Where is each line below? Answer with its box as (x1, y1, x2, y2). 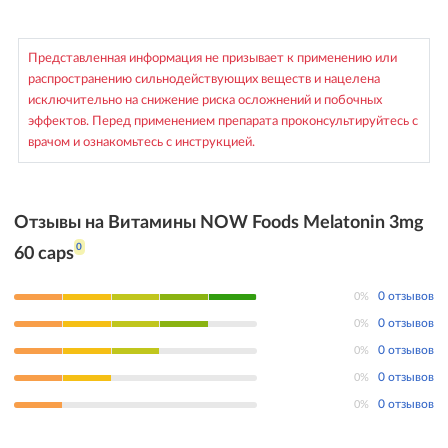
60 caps (13, 244, 74, 263)
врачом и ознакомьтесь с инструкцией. (28, 135, 255, 148)
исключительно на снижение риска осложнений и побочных (28, 93, 382, 106)
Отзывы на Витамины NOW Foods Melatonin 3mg (13, 213, 424, 232)
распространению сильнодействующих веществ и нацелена (28, 72, 380, 85)
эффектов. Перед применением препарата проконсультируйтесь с (28, 114, 418, 127)
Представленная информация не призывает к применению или (28, 51, 397, 64)
